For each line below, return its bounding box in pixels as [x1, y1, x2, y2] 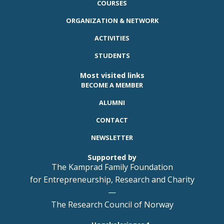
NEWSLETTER [91, 133, 133, 142]
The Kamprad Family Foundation [51, 161, 173, 173]
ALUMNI [99, 98, 125, 107]
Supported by [87, 152, 136, 162]
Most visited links [79, 70, 144, 80]
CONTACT [96, 115, 128, 125]
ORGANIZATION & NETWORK [65, 16, 158, 25]
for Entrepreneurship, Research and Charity [29, 174, 194, 185]
